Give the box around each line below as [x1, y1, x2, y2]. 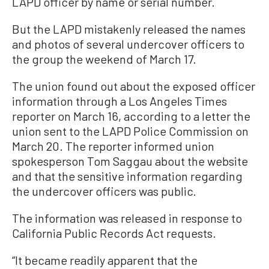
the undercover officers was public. [12, 183, 196, 198]
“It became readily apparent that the [12, 252, 198, 267]
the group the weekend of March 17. [12, 51, 196, 66]
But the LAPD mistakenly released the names [12, 21, 246, 36]
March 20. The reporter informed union [12, 138, 214, 153]
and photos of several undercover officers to [12, 36, 244, 51]
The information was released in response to [12, 210, 242, 225]
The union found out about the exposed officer [12, 78, 255, 93]
